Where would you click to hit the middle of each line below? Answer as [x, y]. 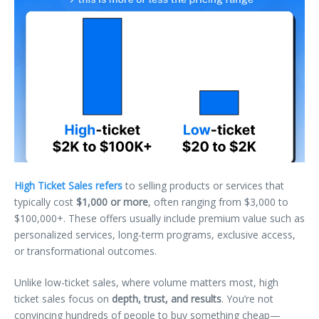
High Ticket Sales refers [68, 185]
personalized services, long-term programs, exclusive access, [155, 234]
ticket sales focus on [63, 298]
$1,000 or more [112, 202]
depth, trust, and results [167, 298]
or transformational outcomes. [85, 251]
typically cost [45, 202]
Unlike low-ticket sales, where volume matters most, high [146, 282]
